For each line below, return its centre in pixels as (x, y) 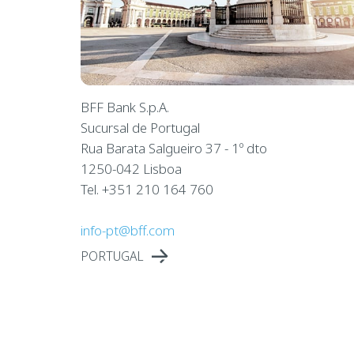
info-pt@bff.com (127, 230)
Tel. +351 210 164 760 (147, 189)
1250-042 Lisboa (131, 168)
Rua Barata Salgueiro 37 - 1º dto (173, 148)
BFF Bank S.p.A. (124, 107)
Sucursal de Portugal (140, 127)
